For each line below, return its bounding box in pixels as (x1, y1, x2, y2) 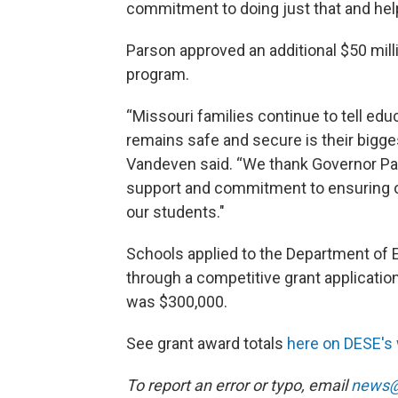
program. (126, 64, 189, 84)
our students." (126, 202, 225, 221)
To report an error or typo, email (126, 375, 351, 394)
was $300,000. (126, 291, 227, 311)
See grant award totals (126, 333, 287, 353)
